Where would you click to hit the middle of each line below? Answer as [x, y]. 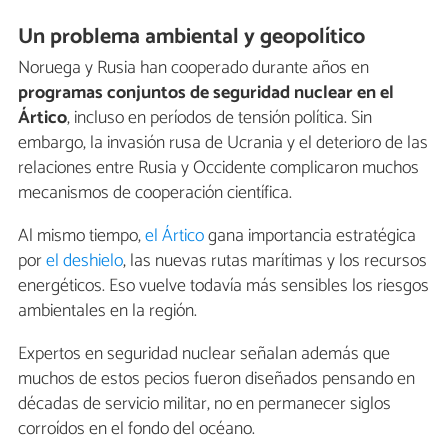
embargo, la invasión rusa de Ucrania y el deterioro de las [223, 142]
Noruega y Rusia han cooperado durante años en [193, 67]
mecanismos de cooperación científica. [155, 192]
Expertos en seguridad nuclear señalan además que [204, 353]
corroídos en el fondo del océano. [136, 428]
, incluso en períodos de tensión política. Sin [219, 117]
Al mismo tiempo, [81, 235]
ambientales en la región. [107, 310]
